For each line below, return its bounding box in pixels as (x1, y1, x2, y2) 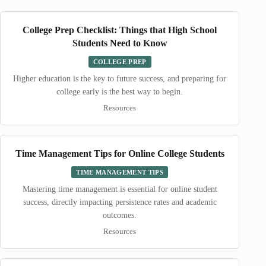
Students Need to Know (72, 38, 167, 48)
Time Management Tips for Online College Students (15, 148, 224, 159)
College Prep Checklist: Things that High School (23, 25, 217, 35)
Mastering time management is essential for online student (22, 185, 217, 194)
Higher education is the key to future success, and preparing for (13, 74, 227, 83)
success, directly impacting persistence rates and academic (23, 198, 217, 207)
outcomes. (103, 211, 137, 220)
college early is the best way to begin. (56, 87, 183, 96)
